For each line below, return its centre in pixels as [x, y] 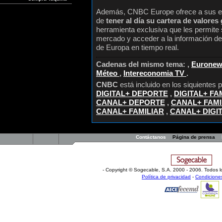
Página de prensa [194, 137]
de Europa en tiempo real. [138, 47]
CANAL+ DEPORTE [131, 102]
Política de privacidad [166, 177]
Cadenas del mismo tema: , [144, 64]
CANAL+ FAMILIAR [130, 111]
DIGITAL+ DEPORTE [132, 93]
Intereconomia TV [155, 73]
